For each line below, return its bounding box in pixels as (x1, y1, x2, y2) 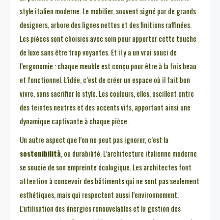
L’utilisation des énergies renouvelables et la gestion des (20, 203, 181, 214)
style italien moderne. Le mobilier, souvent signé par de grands (20, 5, 196, 17)
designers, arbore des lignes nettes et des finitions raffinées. (20, 19, 192, 30)
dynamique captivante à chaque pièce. (20, 115, 129, 127)
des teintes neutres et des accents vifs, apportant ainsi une (20, 102, 191, 113)
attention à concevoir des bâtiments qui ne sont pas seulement (20, 175, 199, 187)
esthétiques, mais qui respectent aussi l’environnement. (20, 189, 179, 200)
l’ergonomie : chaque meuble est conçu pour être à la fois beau (20, 60, 196, 72)
